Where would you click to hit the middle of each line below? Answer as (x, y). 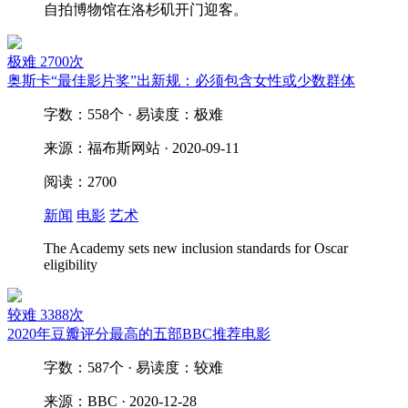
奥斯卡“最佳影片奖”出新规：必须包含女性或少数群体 (181, 81)
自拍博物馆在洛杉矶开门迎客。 (146, 10)
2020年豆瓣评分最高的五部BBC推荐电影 (139, 334)
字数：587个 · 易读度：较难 (133, 367)
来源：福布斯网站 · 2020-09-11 (142, 148)
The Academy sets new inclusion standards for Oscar (196, 248)
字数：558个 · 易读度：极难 (133, 114)
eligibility (71, 265)
